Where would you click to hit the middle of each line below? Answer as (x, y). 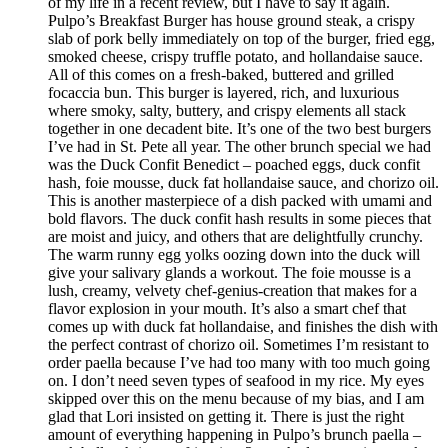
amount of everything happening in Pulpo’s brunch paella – (234, 435)
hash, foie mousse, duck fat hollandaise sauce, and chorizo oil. (243, 183)
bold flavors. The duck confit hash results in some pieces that (239, 219)
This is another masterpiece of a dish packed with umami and (240, 201)
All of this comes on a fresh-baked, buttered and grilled (221, 75)
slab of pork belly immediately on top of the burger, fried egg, (241, 39)
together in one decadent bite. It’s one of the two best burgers (239, 129)
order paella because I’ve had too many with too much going (239, 363)
